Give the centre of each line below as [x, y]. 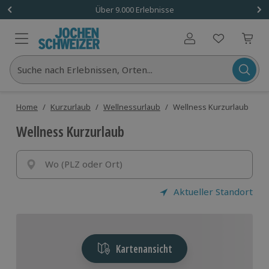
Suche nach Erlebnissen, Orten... [85, 70]
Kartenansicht [144, 249]
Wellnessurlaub [132, 107]
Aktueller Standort [213, 192]
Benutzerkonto [217, 44]
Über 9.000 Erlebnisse [134, 9]
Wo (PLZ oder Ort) [84, 164]
